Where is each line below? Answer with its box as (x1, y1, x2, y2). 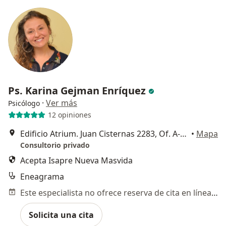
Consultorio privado (20, 140, 90, 150)
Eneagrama (20, 171, 64, 182)
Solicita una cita (29, 209, 94, 220)
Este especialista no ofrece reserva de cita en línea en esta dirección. (211, 187, 218, 198)
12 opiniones (47, 110, 91, 120)
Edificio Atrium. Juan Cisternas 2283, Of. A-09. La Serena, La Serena (180, 128, 187, 139)
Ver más (46, 97, 77, 108)
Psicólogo (8, 98, 40, 108)
